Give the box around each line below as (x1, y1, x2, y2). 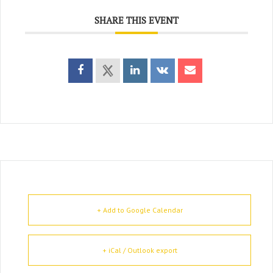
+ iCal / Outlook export (102, 245, 177, 255)
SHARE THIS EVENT (94, 13, 179, 26)
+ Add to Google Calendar (96, 205, 183, 214)
